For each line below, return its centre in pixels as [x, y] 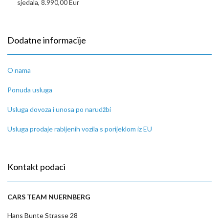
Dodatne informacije [47, 40]
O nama [19, 70]
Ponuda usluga [30, 90]
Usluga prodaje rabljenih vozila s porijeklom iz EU [80, 129]
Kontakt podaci [36, 167]
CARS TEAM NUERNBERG [49, 197]
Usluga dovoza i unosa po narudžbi [59, 109]
